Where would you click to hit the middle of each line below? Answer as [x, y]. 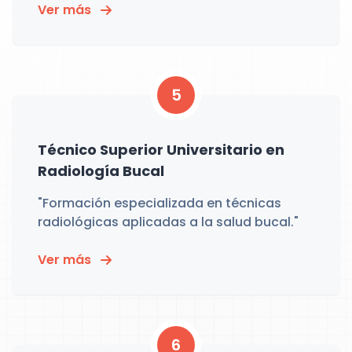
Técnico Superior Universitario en [161, 150]
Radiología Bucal [101, 171]
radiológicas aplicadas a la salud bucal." [168, 222]
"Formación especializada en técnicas [159, 203]
